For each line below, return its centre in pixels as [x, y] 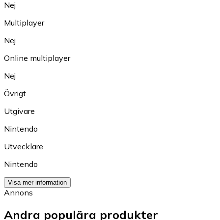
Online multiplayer [37, 58]
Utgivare [19, 111]
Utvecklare [24, 147]
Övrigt [15, 94]
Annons [18, 193]
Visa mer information [37, 183]
